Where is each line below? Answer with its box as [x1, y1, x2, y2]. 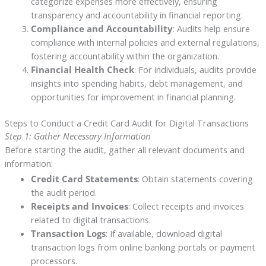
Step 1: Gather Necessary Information [4, 130, 151, 142]
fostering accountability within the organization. [30, 50, 219, 62]
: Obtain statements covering [137, 172, 253, 185]
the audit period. [30, 186, 97, 198]
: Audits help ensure [172, 23, 250, 35]
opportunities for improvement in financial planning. [30, 91, 236, 103]
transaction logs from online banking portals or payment [30, 240, 255, 253]
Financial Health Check [30, 64, 134, 76]
